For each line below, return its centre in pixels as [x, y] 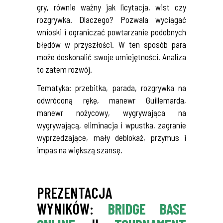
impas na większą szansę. [80, 150]
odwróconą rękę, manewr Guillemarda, [111, 100]
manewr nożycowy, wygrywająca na [111, 112]
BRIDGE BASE [147, 209]
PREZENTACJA [75, 193]
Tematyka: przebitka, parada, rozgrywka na [111, 88]
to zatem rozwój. [64, 69]
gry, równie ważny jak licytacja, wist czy [111, 7]
